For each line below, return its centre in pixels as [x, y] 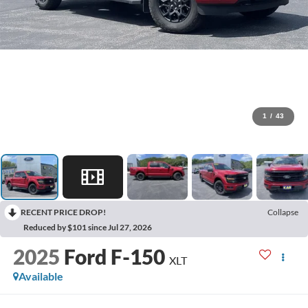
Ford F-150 [114, 257]
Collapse [283, 212]
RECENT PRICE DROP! [63, 212]
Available [41, 276]
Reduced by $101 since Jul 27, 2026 [88, 227]
